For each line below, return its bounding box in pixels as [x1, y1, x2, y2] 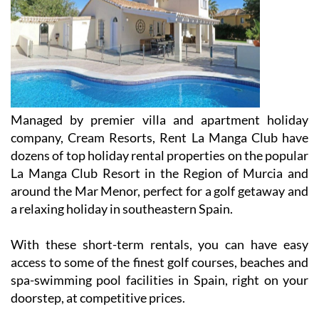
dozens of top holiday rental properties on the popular [11, 147, 308, 164]
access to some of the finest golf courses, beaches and [11, 254, 308, 271]
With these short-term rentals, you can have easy [11, 236, 308, 253]
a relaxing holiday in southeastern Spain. [11, 201, 233, 217]
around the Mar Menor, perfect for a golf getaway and [11, 183, 308, 199]
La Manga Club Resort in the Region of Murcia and [11, 165, 308, 182]
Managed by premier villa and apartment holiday [11, 112, 308, 128]
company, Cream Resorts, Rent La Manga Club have [11, 130, 308, 146]
